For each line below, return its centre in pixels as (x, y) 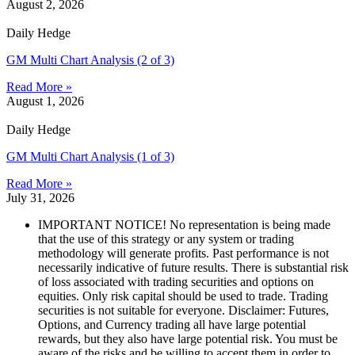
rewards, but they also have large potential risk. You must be (188, 339)
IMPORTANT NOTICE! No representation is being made (184, 225)
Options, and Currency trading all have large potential (172, 325)
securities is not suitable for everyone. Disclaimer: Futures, (183, 311)
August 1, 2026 (45, 101)
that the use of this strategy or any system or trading (166, 239)
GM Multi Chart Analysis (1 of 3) (90, 157)
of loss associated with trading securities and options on (176, 282)
